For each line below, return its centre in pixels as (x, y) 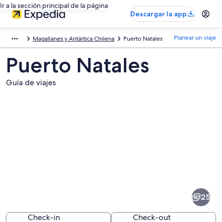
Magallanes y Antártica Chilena (74, 39)
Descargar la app (159, 14)
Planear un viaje (195, 38)
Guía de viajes (31, 83)
